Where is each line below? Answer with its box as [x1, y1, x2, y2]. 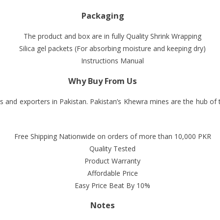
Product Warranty [84, 156, 140, 165]
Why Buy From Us [68, 75, 137, 86]
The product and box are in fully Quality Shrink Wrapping [24, 31, 201, 41]
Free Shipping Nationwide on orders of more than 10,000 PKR [14, 131, 211, 141]
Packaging [81, 10, 124, 21]
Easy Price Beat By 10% [75, 180, 150, 190]
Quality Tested [89, 143, 136, 153]
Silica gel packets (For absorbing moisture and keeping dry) [19, 44, 206, 54]
